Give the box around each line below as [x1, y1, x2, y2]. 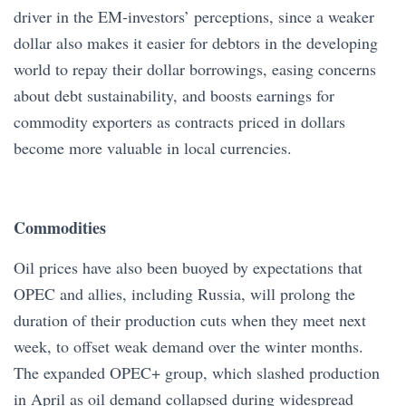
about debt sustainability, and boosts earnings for [14, 83, 334, 106]
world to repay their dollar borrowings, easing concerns [14, 57, 376, 80]
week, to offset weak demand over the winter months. [14, 334, 363, 357]
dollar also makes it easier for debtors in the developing [14, 31, 378, 53]
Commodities [14, 215, 106, 239]
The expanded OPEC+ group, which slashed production [14, 361, 380, 383]
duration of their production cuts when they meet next [14, 308, 366, 331]
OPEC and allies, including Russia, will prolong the [14, 282, 355, 304]
